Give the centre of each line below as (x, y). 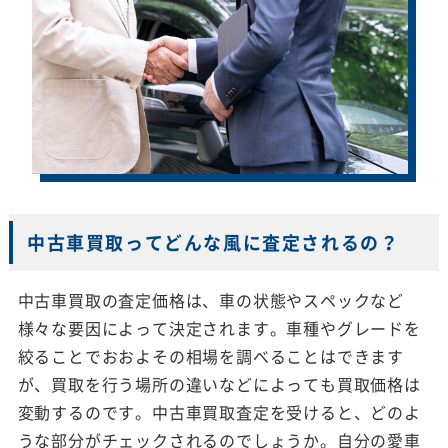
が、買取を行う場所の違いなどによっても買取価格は (219, 383)
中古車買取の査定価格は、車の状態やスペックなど (210, 299)
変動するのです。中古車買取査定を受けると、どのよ (219, 411)
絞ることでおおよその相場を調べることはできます (210, 355)
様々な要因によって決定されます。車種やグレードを (219, 327)
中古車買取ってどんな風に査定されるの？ (213, 242)
